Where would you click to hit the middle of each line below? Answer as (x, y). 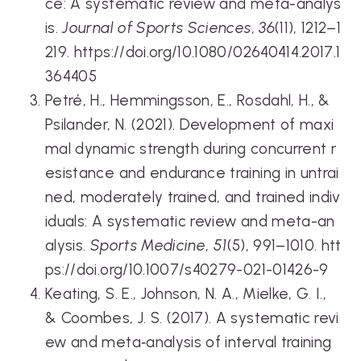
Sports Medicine (148, 245)
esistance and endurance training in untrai (192, 172)
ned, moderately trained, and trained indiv (193, 197)
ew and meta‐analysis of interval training (189, 342)
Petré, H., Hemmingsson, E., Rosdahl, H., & (188, 100)
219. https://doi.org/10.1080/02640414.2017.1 (193, 52)
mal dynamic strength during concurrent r (191, 148)
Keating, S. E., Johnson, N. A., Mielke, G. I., (186, 293)
